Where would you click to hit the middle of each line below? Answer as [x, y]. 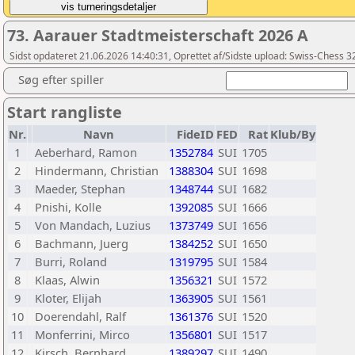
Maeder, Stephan [80, 189]
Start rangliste [65, 112]
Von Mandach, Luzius [93, 225]
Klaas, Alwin [67, 280]
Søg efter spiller [61, 79]
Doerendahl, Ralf [80, 316]
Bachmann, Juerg [82, 243]
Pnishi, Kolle [68, 207]
